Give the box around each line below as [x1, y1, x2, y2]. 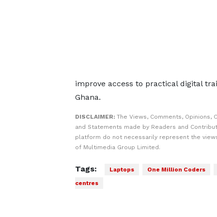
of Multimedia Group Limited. [75, 144, 160, 151]
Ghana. [75, 93, 101, 102]
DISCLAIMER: [75, 113, 117, 120]
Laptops [109, 166, 134, 173]
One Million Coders [147, 166, 205, 173]
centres [75, 180, 98, 186]
